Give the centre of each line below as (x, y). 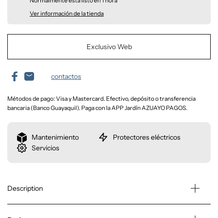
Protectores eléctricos (147, 137)
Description (25, 188)
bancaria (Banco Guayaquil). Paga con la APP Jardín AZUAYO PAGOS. (97, 108)
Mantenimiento (55, 137)
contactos (66, 77)
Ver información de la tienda (67, 13)
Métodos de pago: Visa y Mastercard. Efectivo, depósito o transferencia (101, 98)
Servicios (45, 148)
